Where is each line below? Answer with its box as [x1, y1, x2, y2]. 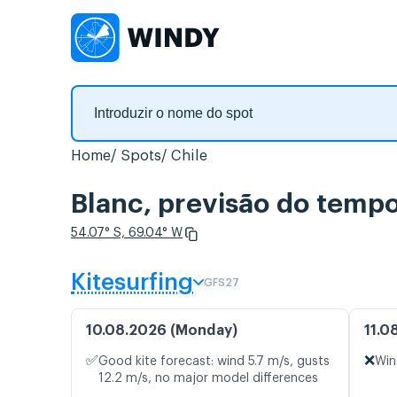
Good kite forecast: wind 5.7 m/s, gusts [98, 355, 330, 369]
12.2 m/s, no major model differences [98, 372, 318, 385]
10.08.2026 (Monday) [86, 323, 237, 339]
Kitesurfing [71, 271, 193, 295]
